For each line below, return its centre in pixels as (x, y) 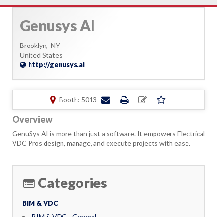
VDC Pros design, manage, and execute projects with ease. (101, 143)
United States (41, 55)
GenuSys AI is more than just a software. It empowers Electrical (108, 133)
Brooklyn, (35, 45)
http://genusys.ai (56, 65)
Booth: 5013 (78, 100)
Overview (32, 119)
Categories (72, 183)
